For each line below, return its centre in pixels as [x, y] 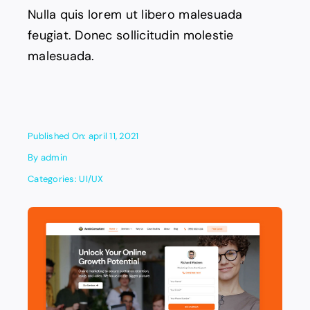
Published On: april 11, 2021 [83, 136]
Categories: [54, 179]
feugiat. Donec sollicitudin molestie [130, 35]
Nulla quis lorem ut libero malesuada [135, 14]
